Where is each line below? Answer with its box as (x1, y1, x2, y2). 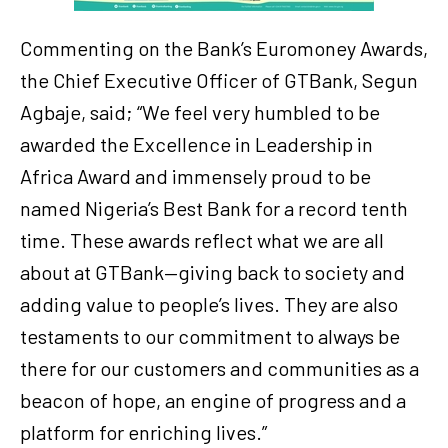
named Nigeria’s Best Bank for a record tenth (20, 196, 408, 221)
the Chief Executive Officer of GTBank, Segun (20, 68, 418, 93)
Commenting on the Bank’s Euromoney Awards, (20, 36, 428, 61)
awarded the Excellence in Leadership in (20, 132, 373, 157)
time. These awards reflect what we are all (20, 228, 384, 253)
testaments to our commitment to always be (20, 324, 400, 349)
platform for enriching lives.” (20, 420, 267, 445)
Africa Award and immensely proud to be (20, 164, 371, 189)
